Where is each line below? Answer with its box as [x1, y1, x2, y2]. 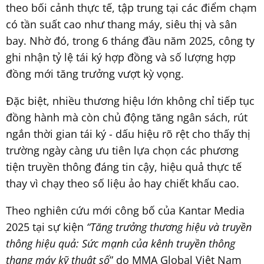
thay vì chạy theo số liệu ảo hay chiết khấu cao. [6, 176, 239, 190]
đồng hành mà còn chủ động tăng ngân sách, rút [6, 110, 247, 124]
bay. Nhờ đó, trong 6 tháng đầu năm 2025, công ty [6, 33, 255, 48]
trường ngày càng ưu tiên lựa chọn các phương [6, 143, 239, 157]
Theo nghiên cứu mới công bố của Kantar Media [6, 203, 245, 217]
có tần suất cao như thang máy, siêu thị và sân [6, 16, 237, 31]
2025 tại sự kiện [6, 219, 87, 234]
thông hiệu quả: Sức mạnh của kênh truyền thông [6, 236, 235, 250]
